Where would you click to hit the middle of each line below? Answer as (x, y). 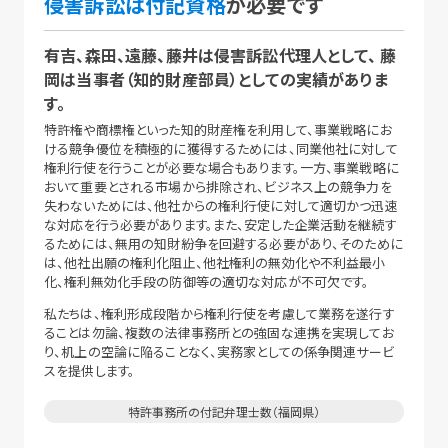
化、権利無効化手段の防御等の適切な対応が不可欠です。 (207, 282)
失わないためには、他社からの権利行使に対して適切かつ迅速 (221, 206)
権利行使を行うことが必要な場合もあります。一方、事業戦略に (221, 168)
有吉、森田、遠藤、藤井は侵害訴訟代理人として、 (210, 55)
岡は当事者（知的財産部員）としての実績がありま (216, 79)
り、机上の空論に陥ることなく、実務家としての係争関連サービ (219, 352)
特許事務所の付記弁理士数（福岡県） (224, 411)
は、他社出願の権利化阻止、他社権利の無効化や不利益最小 (215, 263)
